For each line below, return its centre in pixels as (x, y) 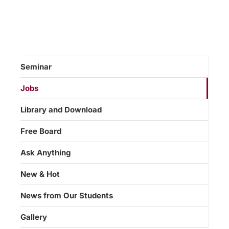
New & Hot (40, 174)
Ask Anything (45, 153)
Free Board (41, 131)
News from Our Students (67, 196)
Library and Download (61, 110)
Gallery (34, 217)
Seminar (36, 67)
